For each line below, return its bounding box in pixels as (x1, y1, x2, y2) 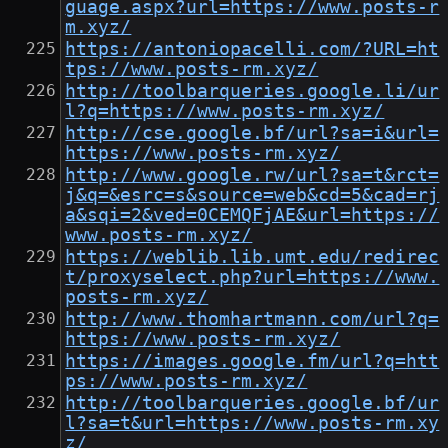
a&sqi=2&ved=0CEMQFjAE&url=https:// (65, 205, 440, 226)
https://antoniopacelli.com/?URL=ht (65, 39, 440, 60)
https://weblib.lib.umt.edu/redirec (65, 247, 440, 268)
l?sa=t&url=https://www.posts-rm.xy (65, 413, 440, 434)
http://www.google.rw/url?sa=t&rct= (65, 165, 440, 186)
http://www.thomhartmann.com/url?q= (65, 309, 440, 330)
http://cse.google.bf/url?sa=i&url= (65, 123, 440, 144)
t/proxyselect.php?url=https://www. (65, 267, 440, 288)
